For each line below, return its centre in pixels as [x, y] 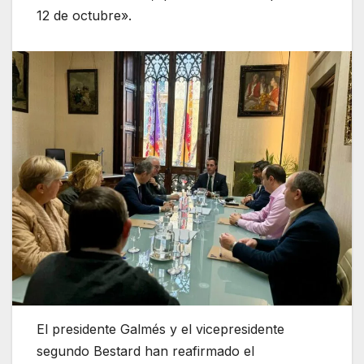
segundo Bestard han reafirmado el [145, 351]
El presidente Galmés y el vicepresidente [160, 329]
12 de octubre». [86, 15]
